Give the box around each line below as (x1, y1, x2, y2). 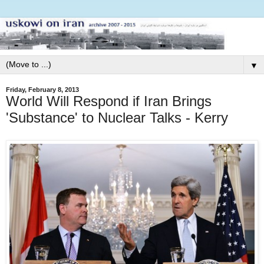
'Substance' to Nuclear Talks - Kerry (6, 109, 228, 126)
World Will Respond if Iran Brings (6, 93, 212, 109)
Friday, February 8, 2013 (6, 85, 79, 93)
